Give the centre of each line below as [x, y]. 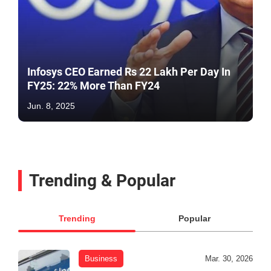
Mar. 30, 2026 [229, 258]
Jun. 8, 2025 [51, 106]
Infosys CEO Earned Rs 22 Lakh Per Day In [129, 71]
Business [101, 258]
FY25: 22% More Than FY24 [93, 85]
